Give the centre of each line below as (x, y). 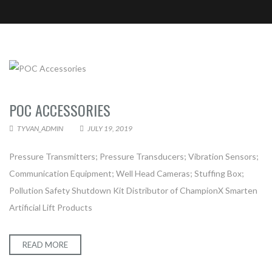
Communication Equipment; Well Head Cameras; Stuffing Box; (127, 173)
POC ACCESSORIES (60, 110)
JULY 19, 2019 (109, 128)
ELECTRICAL (136, 119)
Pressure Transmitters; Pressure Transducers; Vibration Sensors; (134, 156)
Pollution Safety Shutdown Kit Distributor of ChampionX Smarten (133, 190)
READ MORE (45, 244)
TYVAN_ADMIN (39, 128)
